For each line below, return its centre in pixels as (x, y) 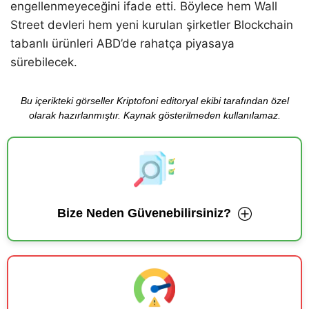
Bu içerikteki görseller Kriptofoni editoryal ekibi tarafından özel (154, 101)
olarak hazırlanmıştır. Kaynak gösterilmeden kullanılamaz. (154, 116)
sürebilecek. (44, 62)
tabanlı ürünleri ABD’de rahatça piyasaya (122, 44)
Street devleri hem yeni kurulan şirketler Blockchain (152, 25)
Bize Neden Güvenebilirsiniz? (144, 213)
